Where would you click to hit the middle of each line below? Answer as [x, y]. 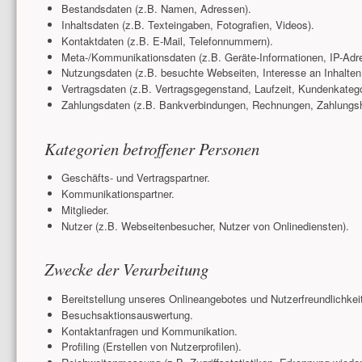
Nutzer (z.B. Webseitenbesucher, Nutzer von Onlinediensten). [205, 225]
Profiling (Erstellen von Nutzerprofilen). [151, 347]
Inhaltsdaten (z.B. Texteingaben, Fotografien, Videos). [187, 24]
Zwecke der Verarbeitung [126, 269]
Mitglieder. [85, 209]
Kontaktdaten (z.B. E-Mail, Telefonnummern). [167, 40]
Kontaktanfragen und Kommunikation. [149, 330]
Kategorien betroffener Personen [152, 148]
